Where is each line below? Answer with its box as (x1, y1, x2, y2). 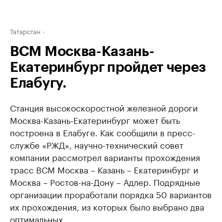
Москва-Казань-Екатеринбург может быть (10, 113, 180, 126)
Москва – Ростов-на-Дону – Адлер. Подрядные (10, 175, 200, 188)
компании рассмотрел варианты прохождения (10, 150, 200, 163)
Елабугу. (10, 76, 67, 90)
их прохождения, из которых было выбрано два (10, 200, 204, 213)
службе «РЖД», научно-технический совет (10, 138, 183, 151)
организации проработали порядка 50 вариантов (10, 187, 212, 200)
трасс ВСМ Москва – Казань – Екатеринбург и (10, 163, 198, 175)
